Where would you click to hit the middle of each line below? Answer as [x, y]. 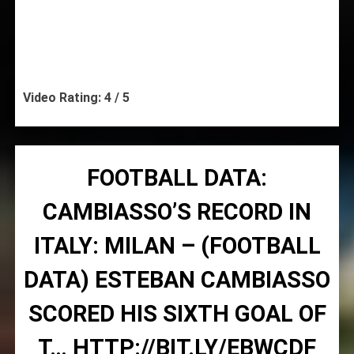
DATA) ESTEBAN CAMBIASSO [177, 279]
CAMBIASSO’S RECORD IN [177, 211]
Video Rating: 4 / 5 [76, 97]
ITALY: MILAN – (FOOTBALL [177, 245]
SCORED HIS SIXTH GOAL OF [177, 313]
